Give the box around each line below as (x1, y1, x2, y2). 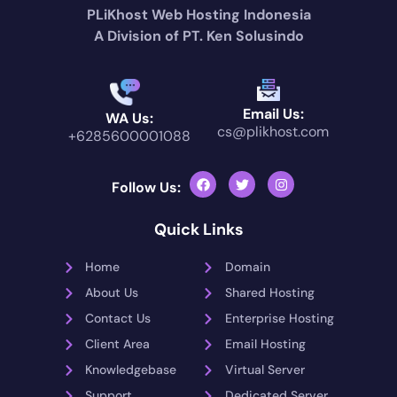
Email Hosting (225, 336, 306, 353)
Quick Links (153, 219, 244, 241)
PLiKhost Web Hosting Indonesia (86, 5, 311, 24)
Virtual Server (225, 362, 305, 378)
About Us (84, 284, 138, 301)
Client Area (84, 336, 150, 353)
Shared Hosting (225, 284, 315, 301)
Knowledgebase (84, 362, 176, 378)
